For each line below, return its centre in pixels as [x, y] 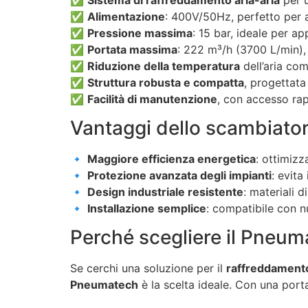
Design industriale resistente [165, 192]
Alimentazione [126, 16]
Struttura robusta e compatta [166, 82]
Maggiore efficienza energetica [172, 159]
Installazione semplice [147, 209]
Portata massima [132, 49]
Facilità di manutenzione [152, 99]
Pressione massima [140, 33]
